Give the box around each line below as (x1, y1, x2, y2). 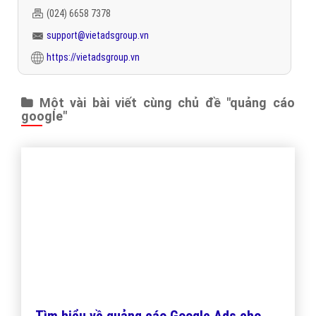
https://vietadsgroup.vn (47, 51, 140, 63)
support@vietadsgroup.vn (47, 30, 149, 42)
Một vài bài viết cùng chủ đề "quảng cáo (33, 95, 295, 111)
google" (21, 109, 67, 124)
